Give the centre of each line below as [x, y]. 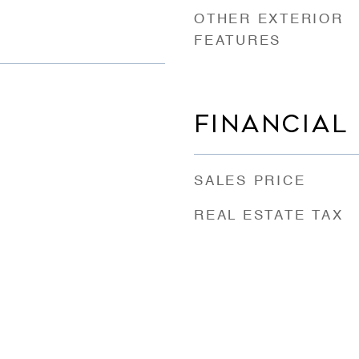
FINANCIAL [271, 124]
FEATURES [238, 41]
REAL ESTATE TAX [269, 216]
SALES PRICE [250, 181]
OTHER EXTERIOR [269, 19]
